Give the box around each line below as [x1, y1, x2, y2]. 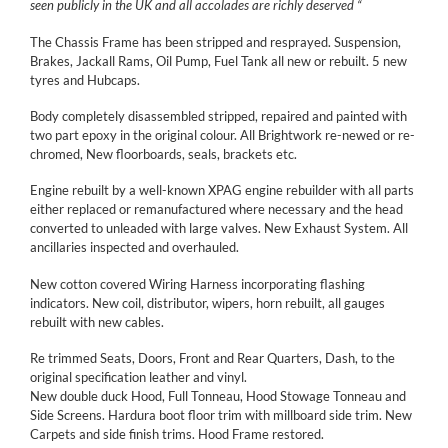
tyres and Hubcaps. [30, 71, 140, 88]
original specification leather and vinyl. [30, 368, 247, 385]
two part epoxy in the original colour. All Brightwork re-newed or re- [30, 127, 415, 144]
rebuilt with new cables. [30, 313, 164, 330]
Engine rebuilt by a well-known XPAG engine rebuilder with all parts [30, 182, 414, 199]
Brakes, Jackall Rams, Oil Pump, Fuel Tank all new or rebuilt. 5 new [30, 52, 407, 69]
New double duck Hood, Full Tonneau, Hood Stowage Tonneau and [30, 387, 406, 404]
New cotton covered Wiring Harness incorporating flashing [30, 275, 365, 292]
